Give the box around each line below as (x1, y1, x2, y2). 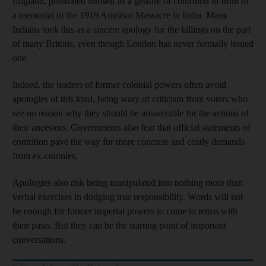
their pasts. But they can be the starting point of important (12, 220, 226, 230)
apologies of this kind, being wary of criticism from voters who (12, 93, 248, 104)
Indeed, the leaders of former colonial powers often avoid (12, 79, 226, 90)
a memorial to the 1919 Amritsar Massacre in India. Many (12, 9, 228, 20)
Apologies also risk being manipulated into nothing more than (12, 177, 243, 188)
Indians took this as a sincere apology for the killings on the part (12, 24, 251, 34)
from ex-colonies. (12, 150, 78, 161)
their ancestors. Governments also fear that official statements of (12, 122, 251, 132)
